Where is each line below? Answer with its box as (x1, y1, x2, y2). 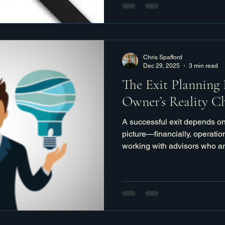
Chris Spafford (143, 54, 182, 61)
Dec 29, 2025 (143, 62, 180, 69)
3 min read (189, 62, 218, 69)
